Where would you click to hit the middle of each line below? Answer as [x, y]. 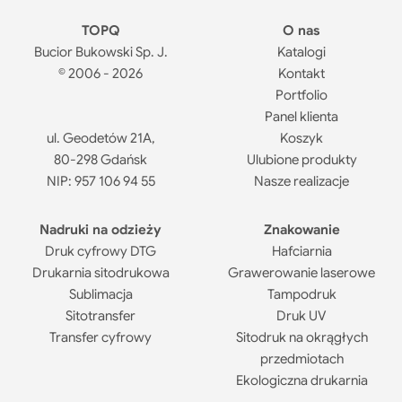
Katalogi [301, 52]
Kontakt [301, 73]
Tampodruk [301, 294]
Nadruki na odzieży [100, 229]
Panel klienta [301, 116]
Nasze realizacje [301, 181]
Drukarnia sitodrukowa [100, 272]
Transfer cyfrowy [100, 337]
